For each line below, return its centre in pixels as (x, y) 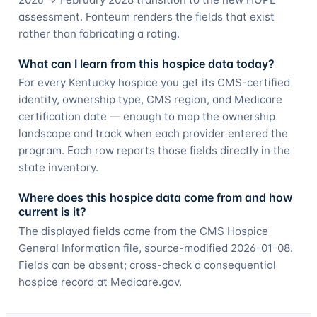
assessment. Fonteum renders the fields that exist (146, 16)
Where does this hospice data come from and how (155, 198)
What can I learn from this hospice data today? (146, 63)
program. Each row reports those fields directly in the (154, 151)
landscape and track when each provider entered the (153, 134)
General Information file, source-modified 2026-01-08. (155, 248)
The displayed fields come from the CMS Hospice (143, 231)
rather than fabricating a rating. (99, 33)
